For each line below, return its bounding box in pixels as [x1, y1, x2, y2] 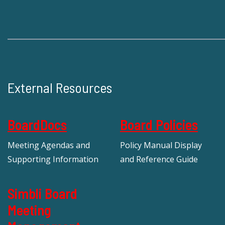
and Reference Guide [120, 153, 198, 165]
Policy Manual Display [120, 139, 202, 151]
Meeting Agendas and [8, 139, 90, 151]
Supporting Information [8, 153, 98, 165]
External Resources [8, 79, 112, 96]
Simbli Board [8, 184, 77, 202]
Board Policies [120, 116, 198, 133]
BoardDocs [8, 116, 67, 133]
